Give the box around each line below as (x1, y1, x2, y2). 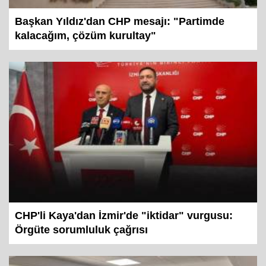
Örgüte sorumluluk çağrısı (15, 237, 148, 250)
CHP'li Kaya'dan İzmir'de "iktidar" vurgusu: (15, 223, 233, 236)
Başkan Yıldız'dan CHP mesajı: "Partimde (15, 29, 224, 42)
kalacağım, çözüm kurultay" (15, 43, 156, 56)
